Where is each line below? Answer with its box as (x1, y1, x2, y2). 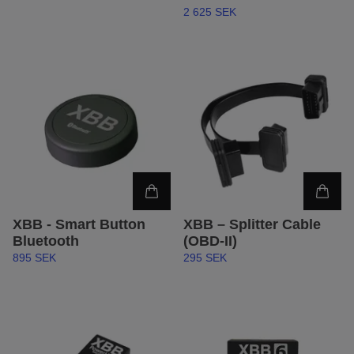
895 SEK (13, 251, 56, 265)
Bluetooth (13, 233, 79, 250)
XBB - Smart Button (13, 217, 145, 233)
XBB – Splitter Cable (183, 217, 321, 233)
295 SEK (183, 251, 227, 265)
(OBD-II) (183, 233, 237, 250)
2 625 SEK (183, 6, 236, 19)
